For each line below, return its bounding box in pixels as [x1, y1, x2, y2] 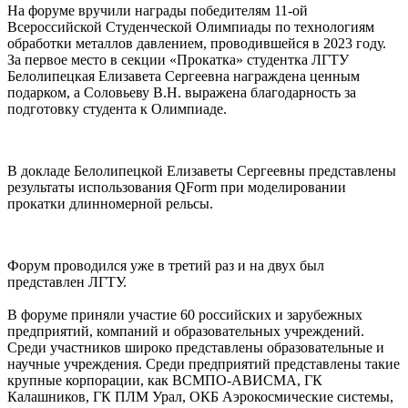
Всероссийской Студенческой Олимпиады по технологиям [7, 19, 374, 36]
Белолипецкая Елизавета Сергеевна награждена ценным [7, 68, 360, 85]
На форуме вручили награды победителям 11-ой [7, 3, 308, 19]
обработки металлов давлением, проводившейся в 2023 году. [7, 36, 386, 52]
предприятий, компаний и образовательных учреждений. [7, 323, 364, 340]
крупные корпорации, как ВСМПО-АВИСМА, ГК [7, 372, 322, 389]
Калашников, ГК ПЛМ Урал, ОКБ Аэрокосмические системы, [7, 389, 393, 405]
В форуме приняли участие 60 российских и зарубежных [7, 307, 362, 323]
